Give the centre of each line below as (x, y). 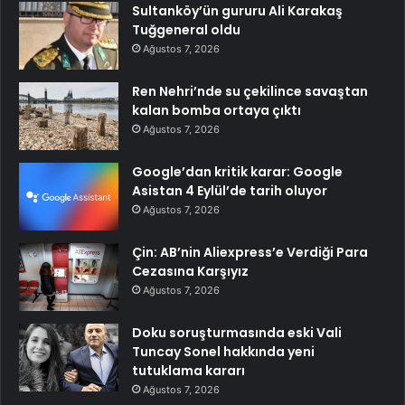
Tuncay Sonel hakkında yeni (223, 351)
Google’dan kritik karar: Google (237, 171)
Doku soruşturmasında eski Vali (237, 332)
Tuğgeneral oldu (186, 29)
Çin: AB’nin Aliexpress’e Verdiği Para (250, 252)
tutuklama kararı (188, 370)
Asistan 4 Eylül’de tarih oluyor (230, 190)
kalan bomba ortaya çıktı (217, 110)
